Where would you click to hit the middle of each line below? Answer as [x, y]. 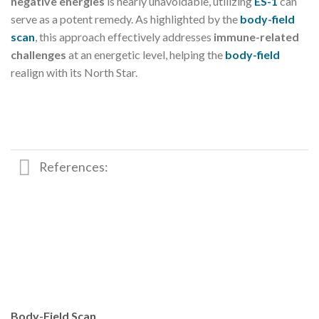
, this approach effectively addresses [124, 36]
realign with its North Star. [74, 72]
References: [74, 167]
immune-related [256, 36]
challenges [38, 54]
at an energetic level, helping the [146, 54]
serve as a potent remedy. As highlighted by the [125, 19]
